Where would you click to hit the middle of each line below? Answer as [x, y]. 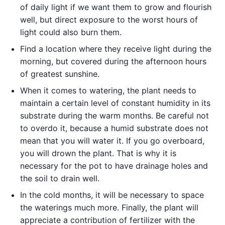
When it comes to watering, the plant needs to [108, 90]
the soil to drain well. [60, 178]
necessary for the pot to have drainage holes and [114, 165]
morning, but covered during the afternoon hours [113, 61]
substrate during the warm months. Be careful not [115, 115]
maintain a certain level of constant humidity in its [115, 103]
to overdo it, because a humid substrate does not [114, 128]
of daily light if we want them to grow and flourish [116, 7]
